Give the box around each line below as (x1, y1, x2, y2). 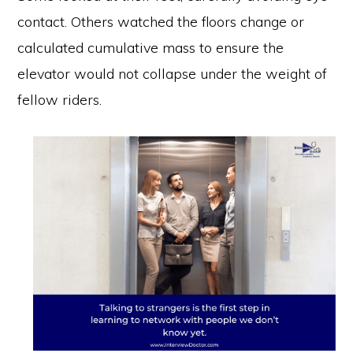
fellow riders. (17, 90, 102, 109)
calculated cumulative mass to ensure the (17, 38, 284, 57)
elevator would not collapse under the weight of (17, 64, 328, 83)
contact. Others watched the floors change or (17, 12, 305, 31)
